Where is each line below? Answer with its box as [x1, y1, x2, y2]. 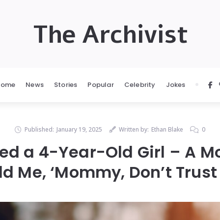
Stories [54, 80, 78, 89]
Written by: [119, 125, 149, 134]
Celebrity [124, 80, 156, 89]
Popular [87, 80, 114, 89]
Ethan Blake [151, 125, 183, 134]
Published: [25, 125, 54, 134]
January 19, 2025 [56, 125, 102, 134]
